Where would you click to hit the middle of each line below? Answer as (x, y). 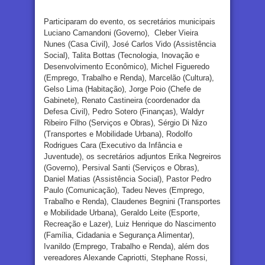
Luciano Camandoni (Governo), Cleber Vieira (121, 33)
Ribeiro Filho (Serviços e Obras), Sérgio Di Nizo (125, 123)
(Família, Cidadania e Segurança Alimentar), (119, 235)
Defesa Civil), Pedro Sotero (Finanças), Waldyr (124, 112)
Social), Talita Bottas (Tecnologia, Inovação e (122, 56)
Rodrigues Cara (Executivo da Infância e (113, 146)
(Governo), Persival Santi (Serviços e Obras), (122, 168)
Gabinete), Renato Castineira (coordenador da (122, 101)
